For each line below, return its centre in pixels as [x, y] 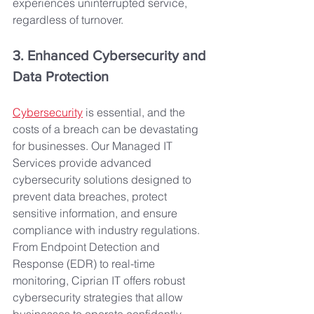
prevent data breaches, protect [91, 196]
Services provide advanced [83, 163]
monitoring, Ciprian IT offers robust [100, 280]
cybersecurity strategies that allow [99, 297]
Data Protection [61, 76]
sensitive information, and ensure [96, 213]
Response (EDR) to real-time [85, 264]
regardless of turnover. [68, 20]
